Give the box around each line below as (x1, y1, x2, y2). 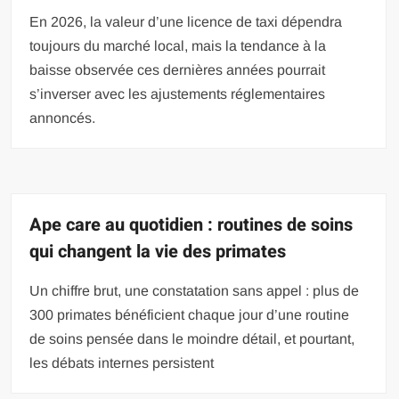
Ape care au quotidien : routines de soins (29, 212, 354, 239)
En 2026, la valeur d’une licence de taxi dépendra (29, 14, 343, 30)
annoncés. (29, 110, 96, 126)
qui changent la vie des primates (29, 239, 287, 265)
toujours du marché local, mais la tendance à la (29, 38, 327, 54)
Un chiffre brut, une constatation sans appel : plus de (29, 283, 360, 299)
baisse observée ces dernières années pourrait (29, 62, 326, 78)
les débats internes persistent (29, 355, 215, 371)
